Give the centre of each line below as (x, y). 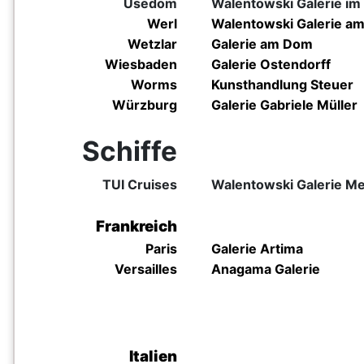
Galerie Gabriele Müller (286, 105)
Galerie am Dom (262, 44)
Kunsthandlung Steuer (282, 84)
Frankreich (136, 226)
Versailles (146, 269)
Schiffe (130, 151)
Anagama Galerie (266, 269)
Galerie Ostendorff (273, 64)
